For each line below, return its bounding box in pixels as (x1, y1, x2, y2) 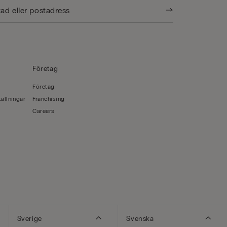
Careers (32, 107, 55, 115)
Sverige (17, 214, 45, 223)
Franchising (32, 95, 65, 102)
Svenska (126, 214, 156, 223)
